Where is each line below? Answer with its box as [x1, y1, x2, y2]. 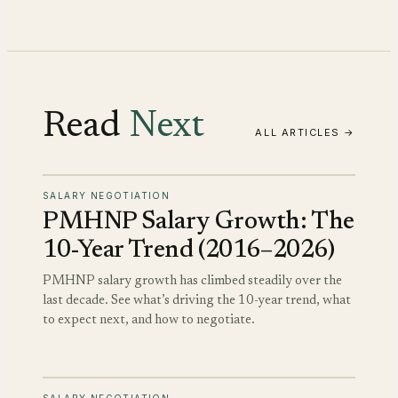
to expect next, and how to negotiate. [43, 313, 255, 327]
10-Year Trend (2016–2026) [43, 237, 335, 263]
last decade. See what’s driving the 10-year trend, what [43, 293, 351, 307]
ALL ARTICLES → [255, 125, 355, 139]
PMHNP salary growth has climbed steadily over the [43, 274, 342, 288]
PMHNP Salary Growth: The [43, 209, 354, 235]
